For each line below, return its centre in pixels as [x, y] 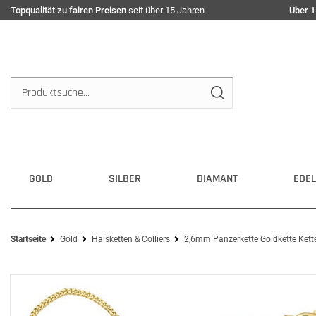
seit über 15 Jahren [165, 10]
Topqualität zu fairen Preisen [68, 10]
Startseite [28, 239]
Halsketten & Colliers [131, 239]
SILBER [125, 179]
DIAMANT [217, 179]
